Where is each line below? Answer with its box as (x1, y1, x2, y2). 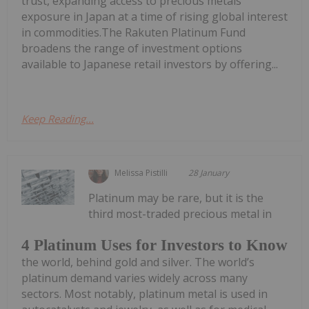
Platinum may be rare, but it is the (88, 190, 264, 206)
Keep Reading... (21, 112, 94, 126)
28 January (188, 167, 230, 179)
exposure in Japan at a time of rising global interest (21, 9, 288, 25)
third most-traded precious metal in (88, 206, 272, 222)
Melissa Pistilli (114, 167, 168, 179)
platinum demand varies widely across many (21, 270, 248, 286)
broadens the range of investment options (21, 41, 242, 57)
